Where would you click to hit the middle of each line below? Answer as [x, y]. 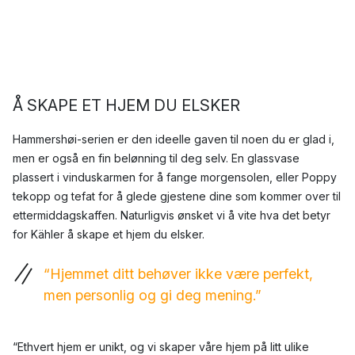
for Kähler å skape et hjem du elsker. [109, 235]
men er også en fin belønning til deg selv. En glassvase [156, 158]
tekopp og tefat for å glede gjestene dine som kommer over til [177, 197]
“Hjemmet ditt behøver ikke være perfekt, [178, 274]
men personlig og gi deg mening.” [153, 296]
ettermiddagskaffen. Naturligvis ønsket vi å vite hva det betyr [172, 216]
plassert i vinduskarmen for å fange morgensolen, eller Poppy [175, 177]
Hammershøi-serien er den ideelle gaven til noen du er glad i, [174, 139]
